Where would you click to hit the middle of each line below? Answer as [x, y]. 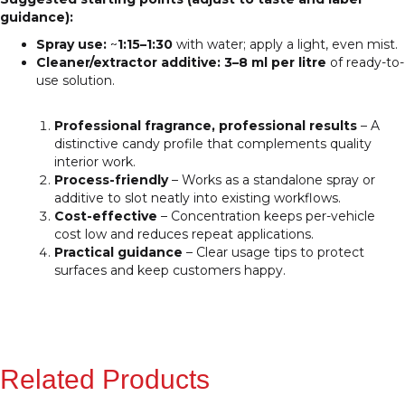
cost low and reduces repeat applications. [184, 235]
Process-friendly [111, 180]
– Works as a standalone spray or [272, 180]
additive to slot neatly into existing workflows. [198, 198]
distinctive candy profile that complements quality [213, 144]
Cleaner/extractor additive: [128, 63]
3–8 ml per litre [275, 63]
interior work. [95, 162]
